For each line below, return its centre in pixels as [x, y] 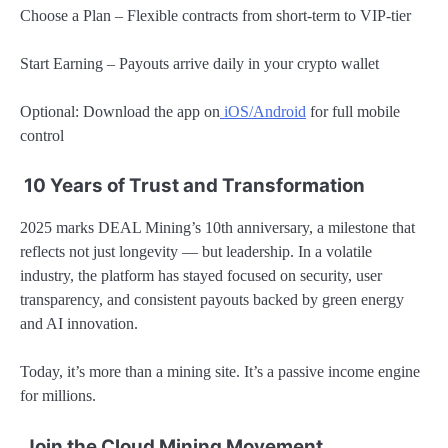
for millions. [58, 396]
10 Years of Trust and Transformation [192, 186]
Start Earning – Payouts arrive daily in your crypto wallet [199, 63]
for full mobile [353, 112]
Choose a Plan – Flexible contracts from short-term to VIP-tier [215, 15]
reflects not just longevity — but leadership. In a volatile [196, 252]
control [42, 136]
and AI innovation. [79, 324]
